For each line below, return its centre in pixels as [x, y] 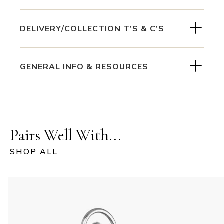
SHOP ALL [34, 152]
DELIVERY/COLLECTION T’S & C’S [92, 29]
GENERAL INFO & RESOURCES [84, 67]
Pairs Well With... [66, 135]
